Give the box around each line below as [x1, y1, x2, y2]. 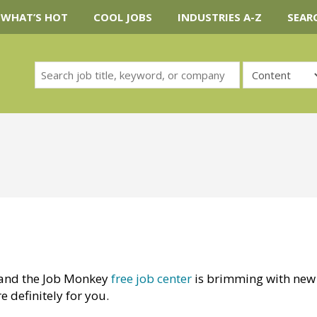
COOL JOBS [93, 10, 152, 24]
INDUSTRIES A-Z [178, 10, 262, 24]
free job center [111, 270, 192, 287]
